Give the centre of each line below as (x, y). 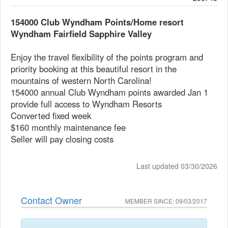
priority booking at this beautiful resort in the (94, 69)
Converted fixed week (51, 116)
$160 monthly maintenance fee (68, 127)
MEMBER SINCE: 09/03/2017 (166, 201)
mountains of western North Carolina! (81, 80)
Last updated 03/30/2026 (177, 166)
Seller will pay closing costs (62, 139)
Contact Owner (51, 200)
